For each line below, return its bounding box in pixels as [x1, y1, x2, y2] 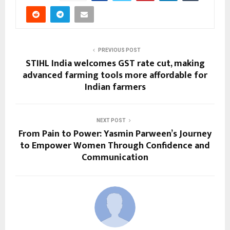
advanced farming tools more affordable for [23, 67, 207, 83]
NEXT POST [96, 117, 126, 123]
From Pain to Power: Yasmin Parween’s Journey [18, 126, 212, 142]
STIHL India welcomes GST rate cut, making [25, 55, 205, 71]
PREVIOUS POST [98, 47, 141, 53]
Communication [82, 149, 148, 165]
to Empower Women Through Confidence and [20, 138, 210, 154]
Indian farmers [84, 79, 146, 95]
